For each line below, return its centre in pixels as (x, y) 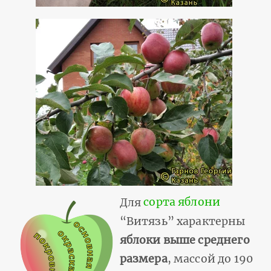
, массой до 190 (210, 259)
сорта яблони (182, 202)
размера (143, 259)
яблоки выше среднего (184, 240)
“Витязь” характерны (182, 221)
